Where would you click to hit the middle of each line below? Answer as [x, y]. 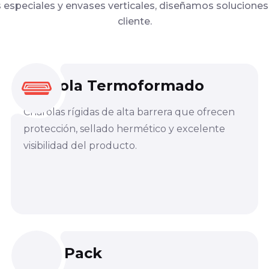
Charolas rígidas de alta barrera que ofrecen [129, 112]
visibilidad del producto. [80, 145]
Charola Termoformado [113, 85]
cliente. [134, 21]
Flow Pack [62, 253]
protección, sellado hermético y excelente [124, 128]
